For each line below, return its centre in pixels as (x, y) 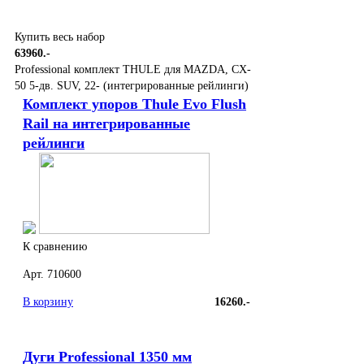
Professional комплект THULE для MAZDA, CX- (133, 70)
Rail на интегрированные (106, 124)
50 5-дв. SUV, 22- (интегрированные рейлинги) (132, 86)
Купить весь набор (60, 37)
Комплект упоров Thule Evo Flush (134, 104)
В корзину (48, 302)
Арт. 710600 (52, 275)
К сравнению (55, 247)
